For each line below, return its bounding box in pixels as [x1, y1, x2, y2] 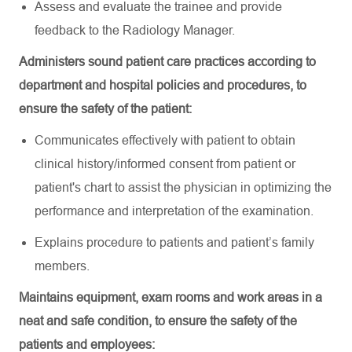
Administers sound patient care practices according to [19, 55, 316, 68]
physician [184, 181, 237, 194]
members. [35, 259, 90, 273]
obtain [261, 134, 295, 147]
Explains [35, 236, 83, 249]
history [77, 157, 114, 170]
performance [35, 204, 104, 218]
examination [242, 204, 310, 218]
